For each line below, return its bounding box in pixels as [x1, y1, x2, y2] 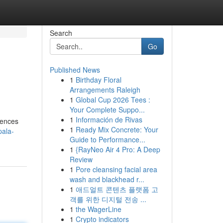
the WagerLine [75, 204, 121, 214]
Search [49, 28, 72, 38]
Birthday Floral [75, 75, 121, 85]
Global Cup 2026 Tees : [75, 95, 150, 105]
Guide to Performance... [69, 134, 145, 144]
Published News [49, 65, 100, 75]
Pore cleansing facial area [75, 164, 157, 174]
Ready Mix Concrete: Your [75, 124, 158, 134]
